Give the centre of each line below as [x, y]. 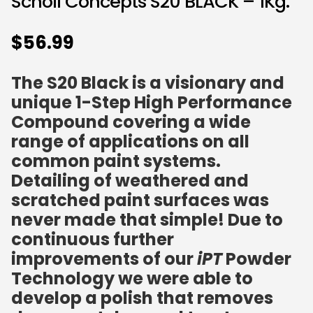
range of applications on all [130, 141]
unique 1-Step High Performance [152, 102]
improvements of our [104, 259]
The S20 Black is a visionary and [148, 82]
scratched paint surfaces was [140, 200]
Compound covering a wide [131, 122]
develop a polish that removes [142, 298]
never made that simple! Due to [147, 219]
